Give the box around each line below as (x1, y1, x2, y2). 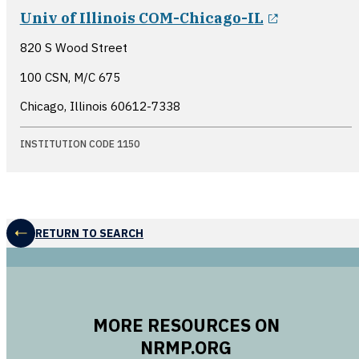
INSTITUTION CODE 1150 (19, 137, 139, 150)
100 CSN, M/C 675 (19, 68, 120, 85)
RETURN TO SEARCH (35, 225, 143, 240)
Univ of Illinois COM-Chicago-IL (19, 8, 264, 28)
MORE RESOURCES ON (92, 313, 280, 337)
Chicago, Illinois (19, 97, 111, 114)
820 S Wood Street (19, 39, 127, 56)
